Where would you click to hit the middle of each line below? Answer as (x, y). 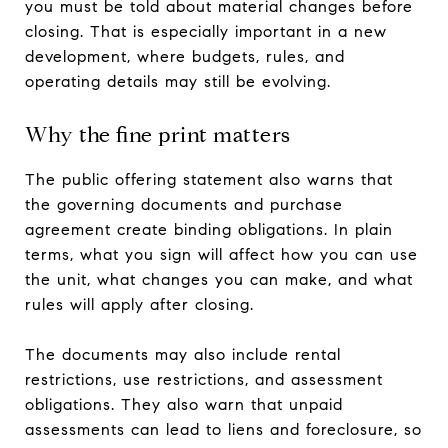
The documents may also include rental (183, 354)
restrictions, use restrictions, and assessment (204, 379)
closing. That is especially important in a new (206, 31)
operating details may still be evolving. (178, 81)
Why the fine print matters (158, 134)
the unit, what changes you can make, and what (219, 279)
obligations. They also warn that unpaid (184, 404)
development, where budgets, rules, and (185, 56)
